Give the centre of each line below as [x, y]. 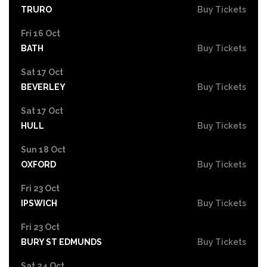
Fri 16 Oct [41, 33]
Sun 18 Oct [43, 149]
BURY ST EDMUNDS [61, 242]
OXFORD [38, 164]
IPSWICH [39, 203]
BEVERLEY [43, 87]
